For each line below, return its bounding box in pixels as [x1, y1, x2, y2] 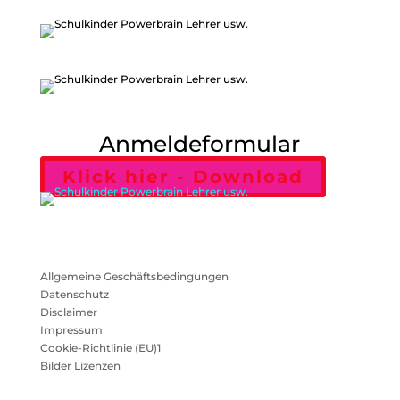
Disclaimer [39, 305, 97, 319]
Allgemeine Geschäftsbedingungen [39, 270, 229, 283]
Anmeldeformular [99, 130, 301, 157]
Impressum [39, 323, 103, 337]
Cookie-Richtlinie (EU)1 [39, 341, 161, 354]
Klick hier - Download [62, 166, 304, 187]
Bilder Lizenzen [39, 359, 121, 372]
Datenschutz [39, 287, 109, 301]
